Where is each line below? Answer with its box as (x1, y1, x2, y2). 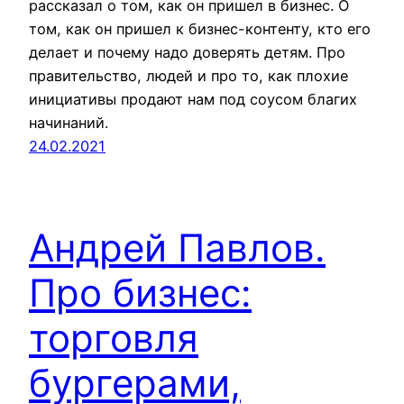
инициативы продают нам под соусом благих (29, 90, 357, 109)
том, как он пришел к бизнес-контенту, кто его (29, 20, 371, 39)
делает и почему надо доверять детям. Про (29, 43, 345, 62)
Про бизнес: (29, 270, 252, 317)
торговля (29, 315, 198, 362)
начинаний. (29, 114, 108, 133)
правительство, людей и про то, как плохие (29, 67, 348, 86)
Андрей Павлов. (29, 225, 326, 271)
